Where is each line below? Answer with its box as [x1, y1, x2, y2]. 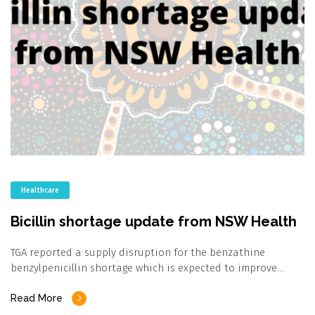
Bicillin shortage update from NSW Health [11, 213, 297, 231]
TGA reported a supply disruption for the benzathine [11, 246, 265, 259]
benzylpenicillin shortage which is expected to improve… [11, 262, 283, 275]
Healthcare [21, 186, 59, 195]
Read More [11, 292, 63, 304]
